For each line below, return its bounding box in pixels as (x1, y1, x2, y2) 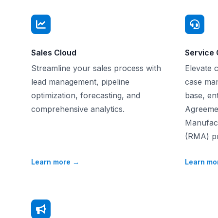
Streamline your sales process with (31, 63, 161, 73)
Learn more (31, 158, 73, 166)
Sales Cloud (31, 48, 76, 57)
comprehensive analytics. (31, 104, 125, 114)
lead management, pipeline (31, 77, 129, 87)
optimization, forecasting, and (31, 91, 140, 100)
